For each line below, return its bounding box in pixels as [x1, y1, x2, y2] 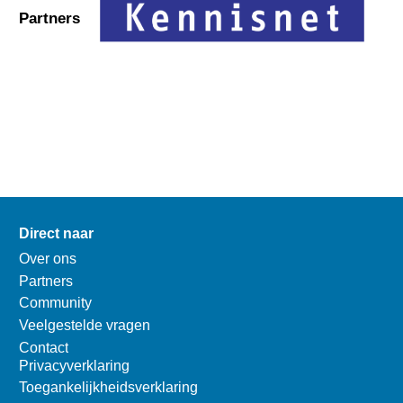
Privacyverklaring [19, 357, 130, 373]
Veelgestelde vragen [19, 318, 151, 334]
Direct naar [19, 225, 94, 242]
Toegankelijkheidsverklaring [19, 380, 199, 396]
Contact [19, 339, 69, 355]
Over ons [19, 251, 77, 267]
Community [19, 295, 93, 311]
